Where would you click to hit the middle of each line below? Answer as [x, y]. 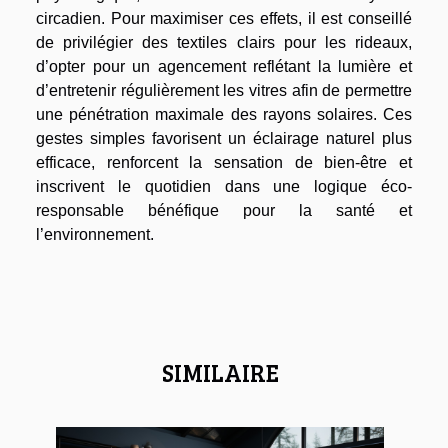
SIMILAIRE [220, 372]
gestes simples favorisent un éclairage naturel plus [224, 138]
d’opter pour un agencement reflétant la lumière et [224, 66]
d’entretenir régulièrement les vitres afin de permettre [224, 90]
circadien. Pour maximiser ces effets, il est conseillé [224, 18]
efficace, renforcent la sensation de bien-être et [224, 162]
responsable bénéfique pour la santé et [224, 210]
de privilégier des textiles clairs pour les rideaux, [224, 42]
